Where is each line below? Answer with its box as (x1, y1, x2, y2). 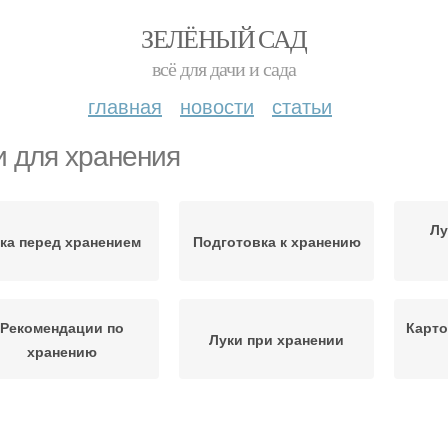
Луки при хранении (209, 329, 344, 349)
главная (88, 91, 162, 120)
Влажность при (7, 415, 116, 435)
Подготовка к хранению (192, 231, 361, 251)
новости (180, 91, 254, 120)
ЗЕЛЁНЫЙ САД (141, 21, 307, 55)
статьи (272, 91, 332, 120)
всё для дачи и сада (152, 55, 296, 82)
